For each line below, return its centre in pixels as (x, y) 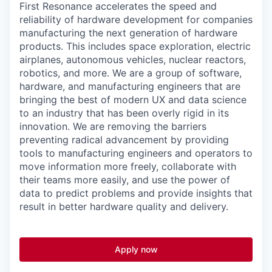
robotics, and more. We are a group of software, (131, 73)
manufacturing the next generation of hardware (128, 33)
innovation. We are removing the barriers (113, 127)
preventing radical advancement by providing (124, 140)
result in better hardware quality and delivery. (124, 207)
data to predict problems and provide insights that (136, 193)
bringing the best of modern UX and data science (133, 100)
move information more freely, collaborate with (128, 167)
